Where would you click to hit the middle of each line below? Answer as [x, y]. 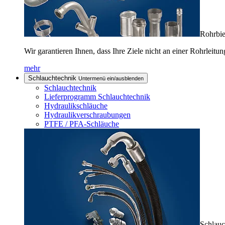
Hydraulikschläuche [76, 106]
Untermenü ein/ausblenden [111, 78]
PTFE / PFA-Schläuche [82, 124]
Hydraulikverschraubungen [87, 115]
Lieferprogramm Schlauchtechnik [97, 97]
